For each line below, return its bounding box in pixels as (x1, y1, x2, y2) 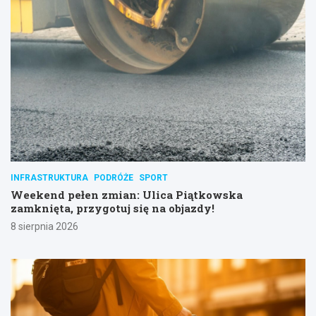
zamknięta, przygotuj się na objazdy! (11, 201, 214, 216)
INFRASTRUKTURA (11, 173, 88, 183)
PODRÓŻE (94, 173, 133, 183)
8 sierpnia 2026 (11, 221, 78, 233)
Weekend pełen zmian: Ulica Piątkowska (11, 188, 243, 202)
